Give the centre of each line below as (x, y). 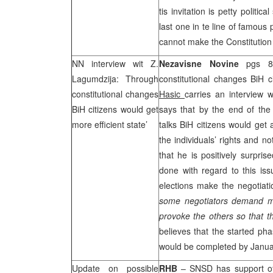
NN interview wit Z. (115, 63)
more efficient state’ (110, 124)
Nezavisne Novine (199, 63)
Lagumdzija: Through (115, 79)
